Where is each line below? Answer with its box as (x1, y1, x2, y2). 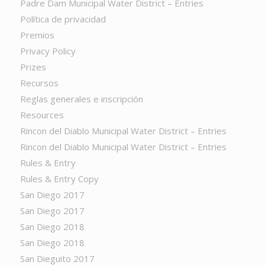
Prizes (20, 61, 46, 73)
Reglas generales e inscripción (20, 93, 143, 105)
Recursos (20, 77, 59, 89)
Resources (20, 109, 64, 121)
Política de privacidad (20, 13, 106, 25)
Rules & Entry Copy (20, 173, 99, 185)
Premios (20, 29, 54, 41)
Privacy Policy (20, 45, 76, 57)
